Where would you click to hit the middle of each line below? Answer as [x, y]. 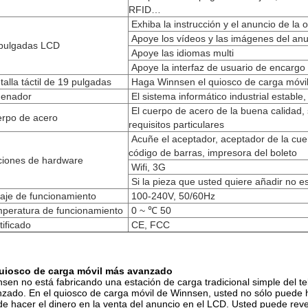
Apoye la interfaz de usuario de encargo [218, 67]
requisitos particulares [176, 124]
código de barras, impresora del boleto [213, 153]
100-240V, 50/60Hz [173, 196]
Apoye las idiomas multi [183, 53]
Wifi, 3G [148, 167]
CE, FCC [151, 225]
